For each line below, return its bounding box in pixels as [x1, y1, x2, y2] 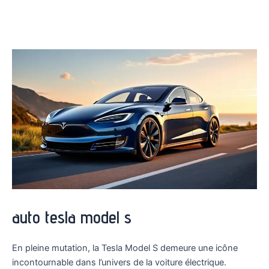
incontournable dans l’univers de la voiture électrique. [12, 256, 226, 268]
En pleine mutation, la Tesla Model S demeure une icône [12, 242, 238, 253]
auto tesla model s [12, 207, 131, 228]
